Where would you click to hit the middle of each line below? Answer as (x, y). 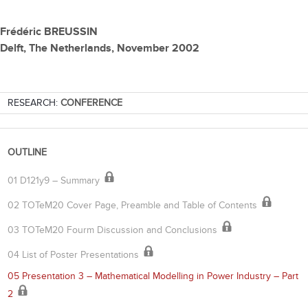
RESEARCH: (34, 103)
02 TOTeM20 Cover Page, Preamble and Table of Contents (134, 206)
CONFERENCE (91, 103)
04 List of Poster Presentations (75, 255)
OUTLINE (27, 153)
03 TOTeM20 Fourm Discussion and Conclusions (114, 230)
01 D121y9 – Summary (55, 181)
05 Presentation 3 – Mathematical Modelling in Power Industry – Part (153, 276)
